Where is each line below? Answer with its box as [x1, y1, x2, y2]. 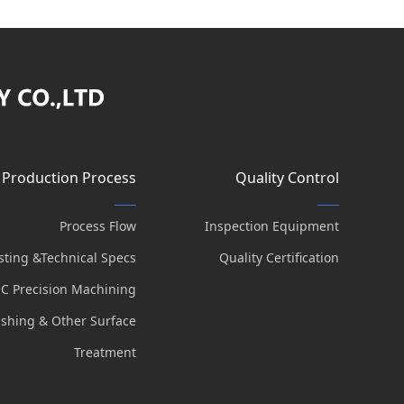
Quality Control [234, 168, 339, 188]
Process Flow [59, 217, 136, 234]
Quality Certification [218, 249, 339, 266]
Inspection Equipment [204, 217, 339, 234]
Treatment [73, 344, 136, 361]
